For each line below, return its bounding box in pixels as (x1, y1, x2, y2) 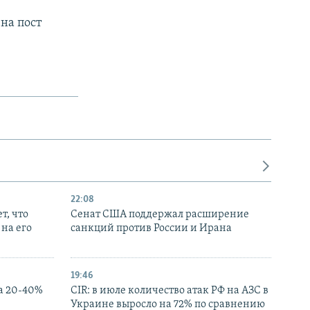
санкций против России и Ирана (71, 222, 232, 234)
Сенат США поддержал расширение (71, 208, 249, 220)
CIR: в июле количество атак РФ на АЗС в (71, 284, 268, 296)
